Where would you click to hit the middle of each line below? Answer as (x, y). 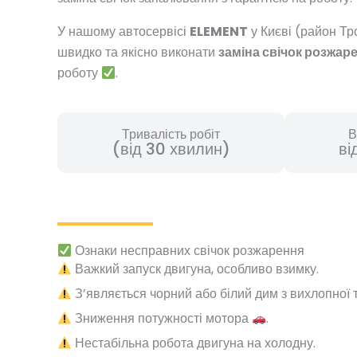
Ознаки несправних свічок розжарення (188, 251)
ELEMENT (219, 32)
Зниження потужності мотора (162, 319)
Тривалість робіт (171, 135)
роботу (79, 73)
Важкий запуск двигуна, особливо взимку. (196, 269)
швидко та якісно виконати (138, 53)
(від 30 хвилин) (171, 149)
